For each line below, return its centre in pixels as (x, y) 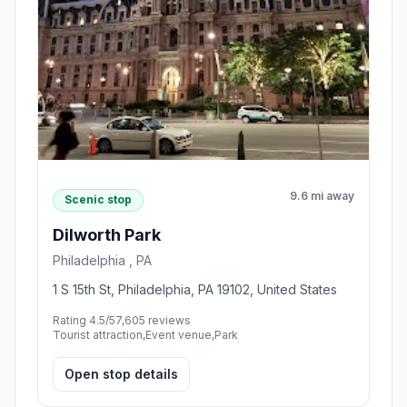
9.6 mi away (322, 195)
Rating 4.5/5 (84, 320)
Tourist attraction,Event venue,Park (145, 334)
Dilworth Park (107, 234)
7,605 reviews (153, 320)
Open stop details (121, 373)
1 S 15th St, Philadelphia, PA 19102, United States (195, 289)
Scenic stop (98, 200)
